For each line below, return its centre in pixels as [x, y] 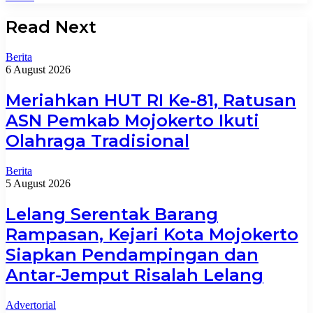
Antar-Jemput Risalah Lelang [134, 275]
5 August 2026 [38, 184]
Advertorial [31, 305]
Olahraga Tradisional [97, 141]
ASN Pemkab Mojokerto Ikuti [132, 121]
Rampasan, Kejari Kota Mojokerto [152, 235]
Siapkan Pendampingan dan [132, 255]
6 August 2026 [38, 70]
